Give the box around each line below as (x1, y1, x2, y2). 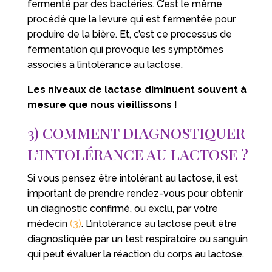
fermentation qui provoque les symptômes (27, 43, 223, 55)
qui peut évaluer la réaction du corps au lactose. (27, 248, 244, 260)
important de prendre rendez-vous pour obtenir (27, 187, 243, 199)
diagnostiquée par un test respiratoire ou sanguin (27, 233, 248, 245)
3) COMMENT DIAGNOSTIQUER (27, 122, 245, 143)
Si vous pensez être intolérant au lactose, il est (27, 172, 238, 184)
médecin (27, 217, 70, 229)
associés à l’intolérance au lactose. (27, 58, 183, 70)
